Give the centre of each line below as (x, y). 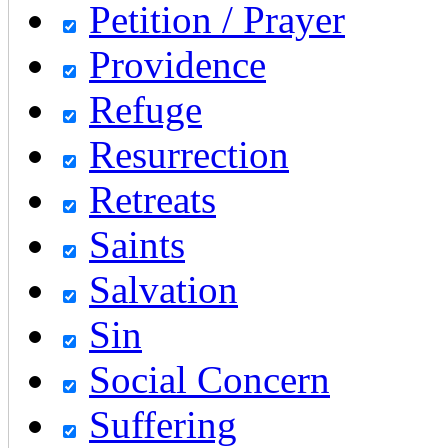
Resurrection (189, 154)
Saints (137, 244)
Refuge (145, 109)
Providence (177, 64)
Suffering (163, 424)
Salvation (163, 289)
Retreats (152, 199)
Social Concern (209, 379)
